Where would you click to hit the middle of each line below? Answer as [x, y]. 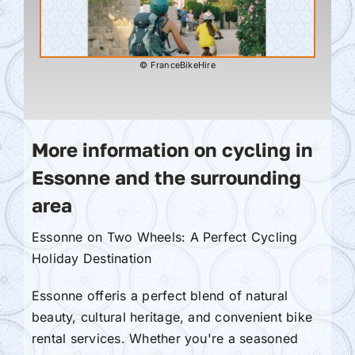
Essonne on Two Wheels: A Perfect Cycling [164, 237]
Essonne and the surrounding [166, 177]
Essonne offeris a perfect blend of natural [160, 295]
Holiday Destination [92, 258]
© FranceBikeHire [177, 65]
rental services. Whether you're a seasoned [165, 338]
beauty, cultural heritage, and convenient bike [172, 317]
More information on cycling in [172, 149]
